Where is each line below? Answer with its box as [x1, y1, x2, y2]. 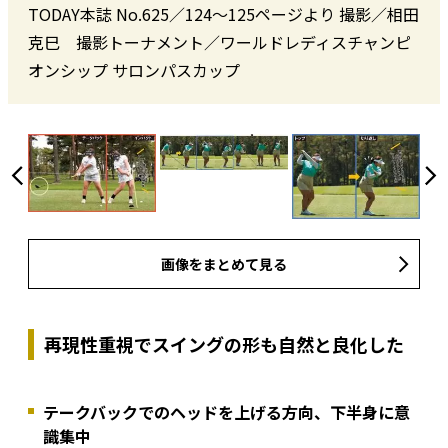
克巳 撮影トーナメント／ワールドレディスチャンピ [28, 30, 411, 55]
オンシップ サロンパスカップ [28, 58, 240, 83]
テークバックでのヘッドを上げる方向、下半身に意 [43, 400, 410, 425]
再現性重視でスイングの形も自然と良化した [44, 331, 404, 358]
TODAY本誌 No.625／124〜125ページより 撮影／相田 [28, 2, 419, 27]
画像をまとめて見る [161, 254, 287, 275]
